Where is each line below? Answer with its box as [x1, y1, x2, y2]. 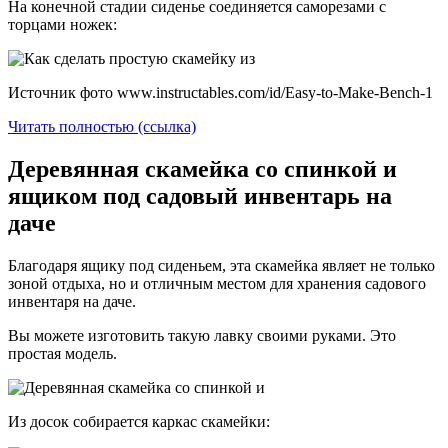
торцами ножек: [8, 16, 117, 34]
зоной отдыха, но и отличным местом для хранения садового [8, 275, 426, 293]
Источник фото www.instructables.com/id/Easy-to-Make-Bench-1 [8, 84, 433, 102]
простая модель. [8, 345, 117, 363]
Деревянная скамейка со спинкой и [8, 156, 397, 183]
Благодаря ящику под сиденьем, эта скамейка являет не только [8, 257, 435, 275]
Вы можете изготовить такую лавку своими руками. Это [8, 327, 396, 345]
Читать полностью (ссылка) [8, 118, 196, 136]
